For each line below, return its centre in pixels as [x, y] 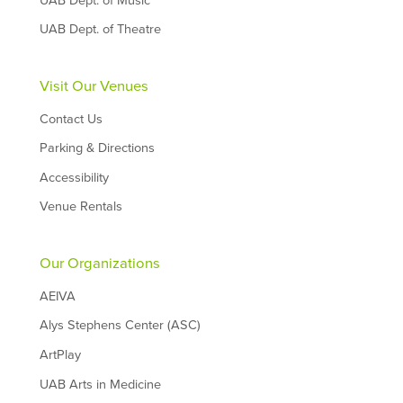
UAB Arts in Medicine [100, 384]
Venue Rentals [81, 207]
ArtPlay [60, 354]
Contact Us [71, 119]
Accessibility [74, 177]
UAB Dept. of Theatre [100, 30]
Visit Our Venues [94, 86]
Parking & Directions [97, 148]
